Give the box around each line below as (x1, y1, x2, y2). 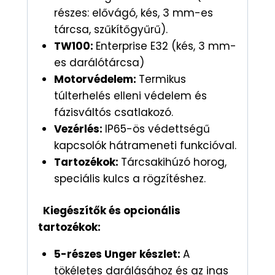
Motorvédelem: (53, 71, 139, 87)
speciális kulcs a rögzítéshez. (53, 171, 206, 186)
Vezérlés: (53, 121, 105, 136)
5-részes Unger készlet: (53, 247, 183, 262)
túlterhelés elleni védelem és (53, 88, 207, 103)
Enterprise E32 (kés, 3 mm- (95, 38, 236, 53)
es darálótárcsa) (53, 55, 144, 70)
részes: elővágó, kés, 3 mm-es (53, 5, 213, 20)
